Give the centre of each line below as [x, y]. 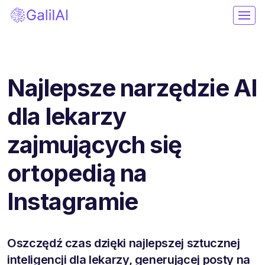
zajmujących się [94, 144]
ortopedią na [77, 173]
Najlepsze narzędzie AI [132, 88]
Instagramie [73, 201]
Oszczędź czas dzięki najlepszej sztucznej [124, 243]
